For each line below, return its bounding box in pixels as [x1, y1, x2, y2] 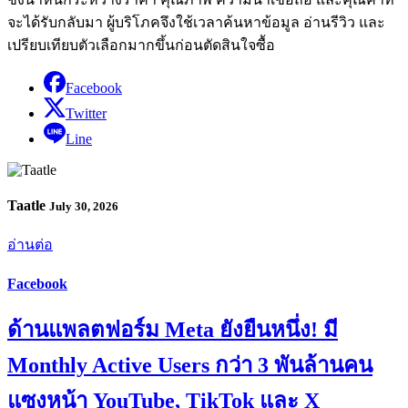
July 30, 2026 [49, 199, 118, 214]
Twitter [66, 105, 107, 121]
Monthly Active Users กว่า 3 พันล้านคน [7, 352, 372, 377]
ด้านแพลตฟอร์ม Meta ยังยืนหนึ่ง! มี [7, 317, 338, 342]
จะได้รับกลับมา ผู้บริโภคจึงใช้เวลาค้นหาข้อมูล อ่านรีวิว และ [7, 14, 385, 30]
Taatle [7, 198, 49, 214]
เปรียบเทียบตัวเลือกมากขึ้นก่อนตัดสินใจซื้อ [7, 36, 275, 53]
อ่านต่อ [7, 237, 53, 253]
